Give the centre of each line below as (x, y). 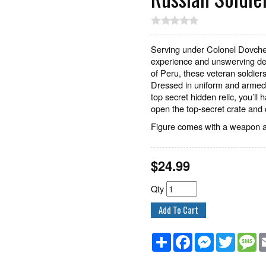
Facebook (211, 237)
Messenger (235, 237)
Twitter (248, 237)
